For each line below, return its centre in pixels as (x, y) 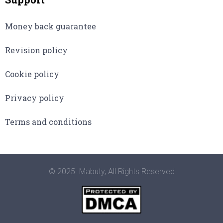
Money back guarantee (51, 26)
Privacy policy (35, 98)
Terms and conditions (48, 122)
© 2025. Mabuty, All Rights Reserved (111, 172)
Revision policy (36, 50)
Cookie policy (32, 74)
